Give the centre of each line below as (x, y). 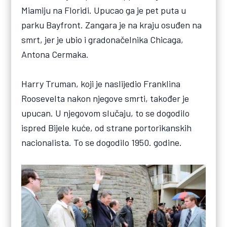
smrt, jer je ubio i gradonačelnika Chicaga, (103, 40)
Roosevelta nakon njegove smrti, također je (105, 99)
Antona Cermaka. (55, 54)
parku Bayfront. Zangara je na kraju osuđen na (112, 25)
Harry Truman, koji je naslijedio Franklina (101, 84)
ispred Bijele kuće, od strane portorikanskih (107, 128)
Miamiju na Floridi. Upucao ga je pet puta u (104, 10)
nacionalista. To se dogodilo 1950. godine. (102, 143)
